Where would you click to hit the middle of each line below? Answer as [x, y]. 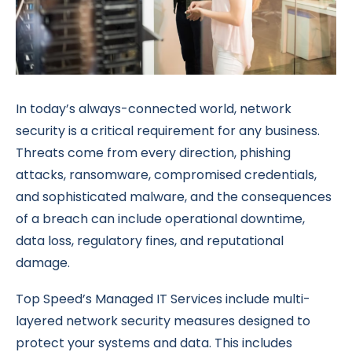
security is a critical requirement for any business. [168, 131]
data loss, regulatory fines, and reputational [150, 241]
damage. [43, 263]
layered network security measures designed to [163, 321]
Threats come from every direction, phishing [153, 153]
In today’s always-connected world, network [154, 109]
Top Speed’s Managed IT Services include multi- [163, 299]
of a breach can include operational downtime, [160, 219]
